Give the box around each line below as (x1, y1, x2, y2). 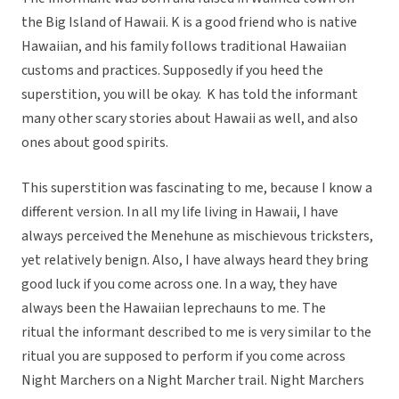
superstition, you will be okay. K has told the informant (21, 85, 358, 105)
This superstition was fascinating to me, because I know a (21, 178, 372, 199)
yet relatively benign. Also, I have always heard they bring (21, 250, 369, 271)
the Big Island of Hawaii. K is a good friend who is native (21, 12, 357, 33)
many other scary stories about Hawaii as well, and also (21, 109, 358, 129)
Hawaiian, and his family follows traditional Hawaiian (21, 37, 346, 57)
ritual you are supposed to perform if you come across (21, 346, 346, 367)
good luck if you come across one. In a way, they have (21, 274, 338, 295)
